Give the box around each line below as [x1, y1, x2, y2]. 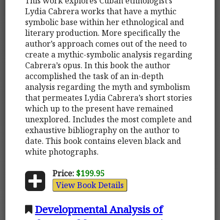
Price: [52, 167, 74, 179]
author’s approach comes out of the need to [25, 38, 187, 49]
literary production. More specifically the [25, 27, 181, 38]
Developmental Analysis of [35, 202, 163, 216]
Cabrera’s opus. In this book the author [25, 59, 171, 71]
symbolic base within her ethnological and [25, 16, 185, 27]
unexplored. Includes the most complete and [25, 113, 192, 125]
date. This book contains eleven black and [25, 135, 182, 146]
